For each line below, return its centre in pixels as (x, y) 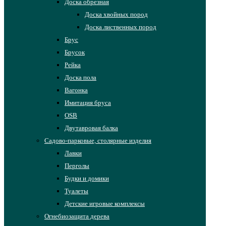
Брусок (75, 52)
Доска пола (80, 77)
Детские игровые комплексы (105, 203)
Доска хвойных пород (116, 14)
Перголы (77, 165)
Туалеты (76, 191)
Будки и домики (87, 178)
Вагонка (76, 90)
